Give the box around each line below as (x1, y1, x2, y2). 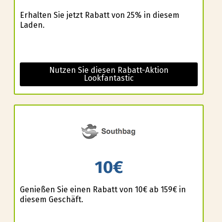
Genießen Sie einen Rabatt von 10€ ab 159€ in (19, 184, 186, 194)
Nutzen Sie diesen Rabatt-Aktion (49, 65, 168, 75)
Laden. (19, 20, 45, 30)
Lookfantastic (84, 73, 134, 83)
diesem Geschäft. (19, 194, 83, 204)
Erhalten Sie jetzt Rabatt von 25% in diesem (19, 10, 179, 20)
